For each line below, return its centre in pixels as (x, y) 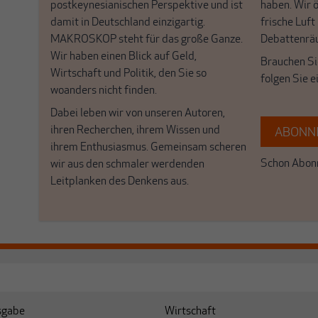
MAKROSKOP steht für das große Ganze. (146, 40)
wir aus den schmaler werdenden (127, 165)
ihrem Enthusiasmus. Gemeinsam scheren (148, 148)
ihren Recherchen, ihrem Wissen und (135, 131)
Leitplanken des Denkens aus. (119, 182)
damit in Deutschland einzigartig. (127, 23)
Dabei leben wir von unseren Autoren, (137, 114)
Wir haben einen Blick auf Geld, (123, 57)
